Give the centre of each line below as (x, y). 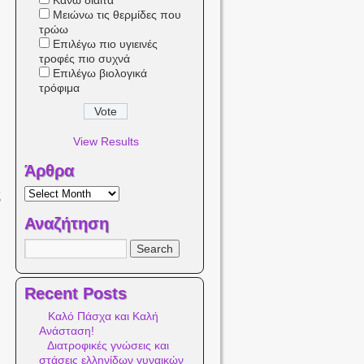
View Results (106, 141)
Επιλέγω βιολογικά (100, 73)
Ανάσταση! (67, 331)
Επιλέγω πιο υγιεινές (106, 44)
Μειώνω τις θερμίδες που (117, 15)
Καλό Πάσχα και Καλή (104, 316)
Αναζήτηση (67, 223)
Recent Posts (76, 293)
